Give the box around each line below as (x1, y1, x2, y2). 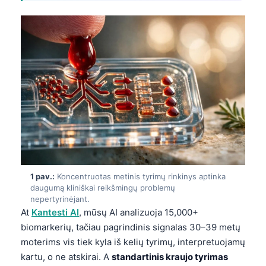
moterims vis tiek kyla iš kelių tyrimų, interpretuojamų (21, 236, 245, 248)
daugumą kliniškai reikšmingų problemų (30, 182, 175, 192)
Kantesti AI (31, 206, 79, 218)
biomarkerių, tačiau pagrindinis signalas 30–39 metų (21, 221, 240, 233)
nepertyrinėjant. (30, 194, 90, 204)
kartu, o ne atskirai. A (21, 251, 112, 262)
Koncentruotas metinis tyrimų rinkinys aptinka (55, 171, 226, 181)
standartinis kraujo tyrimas (112, 251, 228, 262)
